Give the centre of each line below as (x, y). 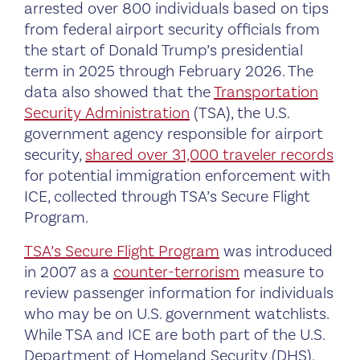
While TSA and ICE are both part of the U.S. (174, 335)
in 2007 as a (69, 272)
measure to (282, 272)
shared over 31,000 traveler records (209, 155)
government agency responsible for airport (174, 134)
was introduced (276, 251)
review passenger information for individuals (179, 293)
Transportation (266, 92)
